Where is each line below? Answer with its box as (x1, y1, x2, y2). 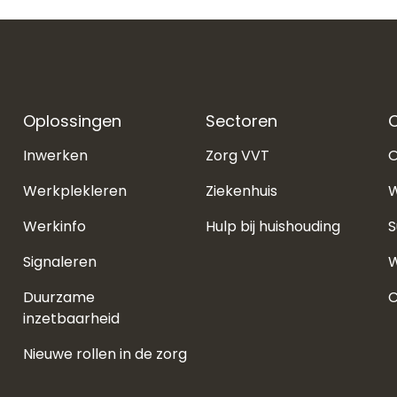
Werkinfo (23, 215, 86, 237)
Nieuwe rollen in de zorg (23, 343, 187, 364)
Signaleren (23, 251, 97, 272)
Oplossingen (23, 109, 121, 132)
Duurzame (23, 286, 95, 307)
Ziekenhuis (206, 180, 277, 201)
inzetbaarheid (23, 307, 120, 329)
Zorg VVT (206, 144, 269, 166)
